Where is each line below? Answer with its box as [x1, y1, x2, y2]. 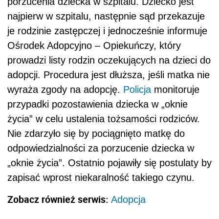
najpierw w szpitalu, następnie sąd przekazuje [7, 11, 205, 22]
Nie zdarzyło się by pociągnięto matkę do [7, 128, 185, 139]
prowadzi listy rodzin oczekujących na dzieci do [7, 55, 211, 66]
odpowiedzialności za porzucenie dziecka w [7, 143, 194, 154]
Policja [123, 84, 151, 95]
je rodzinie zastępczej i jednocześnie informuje [7, 25, 207, 37]
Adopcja [111, 194, 146, 205]
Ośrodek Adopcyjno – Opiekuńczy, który [7, 40, 181, 51]
